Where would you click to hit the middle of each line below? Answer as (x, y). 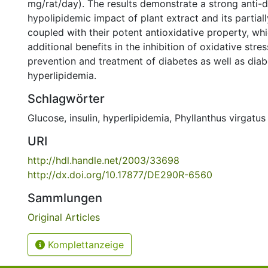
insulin (83, 118)
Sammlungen (65, 198)
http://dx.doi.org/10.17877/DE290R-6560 (120, 175)
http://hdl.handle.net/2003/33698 (103, 160)
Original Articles (64, 217)
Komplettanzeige (84, 245)
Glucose (46, 118)
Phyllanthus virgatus (220, 118)
